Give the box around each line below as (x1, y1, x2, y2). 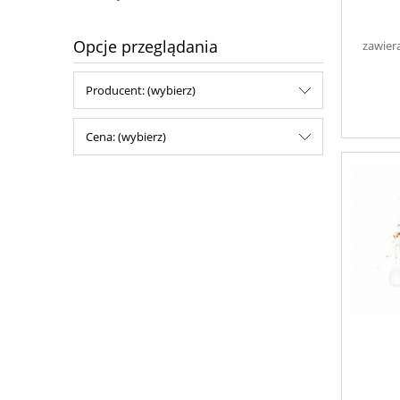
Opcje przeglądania (73, 36, 218, 58)
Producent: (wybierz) (86, 82, 196, 99)
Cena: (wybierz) (86, 129, 166, 146)
